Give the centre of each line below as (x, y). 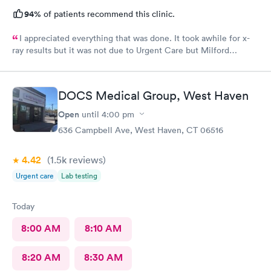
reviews (85, 159)
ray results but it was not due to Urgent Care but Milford (121, 50)
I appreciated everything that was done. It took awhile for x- (135, 38)
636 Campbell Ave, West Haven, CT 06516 (141, 130)
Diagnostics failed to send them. (74, 65)
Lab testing (79, 175)
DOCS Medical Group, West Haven (153, 95)
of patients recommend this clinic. (108, 14)
